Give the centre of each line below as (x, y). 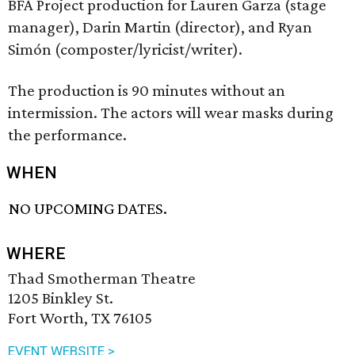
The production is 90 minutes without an (147, 90)
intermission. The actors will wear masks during (171, 113)
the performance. (67, 135)
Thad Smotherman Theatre (102, 279)
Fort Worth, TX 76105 (80, 318)
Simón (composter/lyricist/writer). (125, 49)
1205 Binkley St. (61, 298)
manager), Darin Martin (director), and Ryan (160, 27)
